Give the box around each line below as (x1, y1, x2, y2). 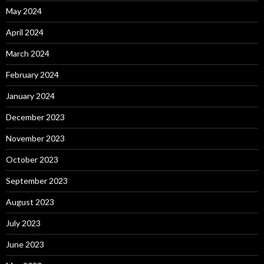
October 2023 (6, 154, 58, 164)
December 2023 (6, 111, 65, 122)
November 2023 (6, 133, 65, 143)
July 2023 (6, 217, 41, 228)
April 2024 (6, 27, 44, 37)
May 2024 (6, 5, 42, 16)
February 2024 (6, 69, 59, 80)
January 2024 (6, 90, 55, 101)
